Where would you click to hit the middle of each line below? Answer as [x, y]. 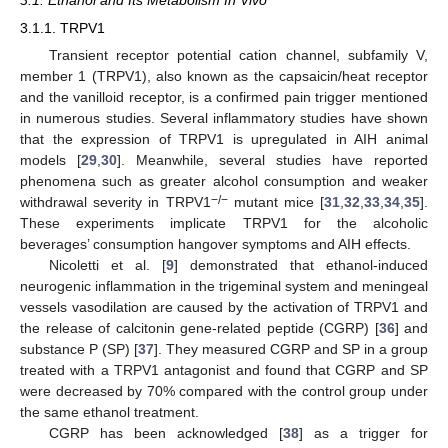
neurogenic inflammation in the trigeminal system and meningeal [224, 286]
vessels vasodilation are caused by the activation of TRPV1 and [224, 307]
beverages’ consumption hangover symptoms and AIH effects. [215, 244]
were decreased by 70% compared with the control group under [224, 391]
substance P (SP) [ [79, 349]
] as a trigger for [363, 433]
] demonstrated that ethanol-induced [300, 265]
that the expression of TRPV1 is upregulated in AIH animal [224, 139]
